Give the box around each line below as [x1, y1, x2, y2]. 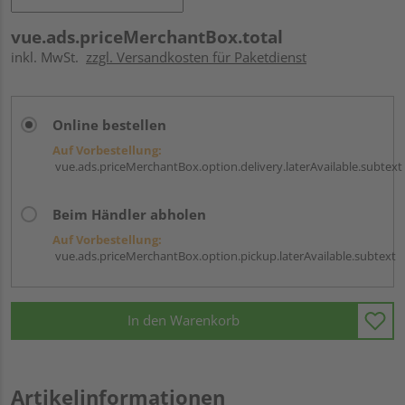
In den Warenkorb [127, 311, 240, 330]
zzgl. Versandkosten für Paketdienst [86, 47, 306, 66]
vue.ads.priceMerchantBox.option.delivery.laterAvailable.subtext [52, 157, 402, 174]
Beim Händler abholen [52, 204, 206, 223]
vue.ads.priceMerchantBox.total [11, 24, 283, 49]
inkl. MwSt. [11, 47, 86, 66]
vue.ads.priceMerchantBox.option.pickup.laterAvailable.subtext [52, 247, 396, 264]
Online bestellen [52, 115, 166, 134]
